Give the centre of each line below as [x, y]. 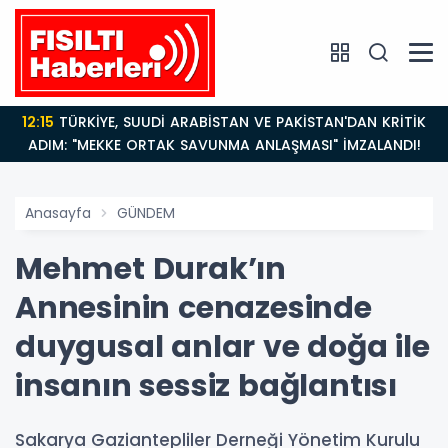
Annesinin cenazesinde [193, 307]
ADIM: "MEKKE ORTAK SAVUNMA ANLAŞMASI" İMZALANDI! [224, 144]
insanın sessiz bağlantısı [206, 385]
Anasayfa [58, 212]
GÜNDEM [146, 212]
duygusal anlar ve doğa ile [222, 346]
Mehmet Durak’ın [151, 268]
